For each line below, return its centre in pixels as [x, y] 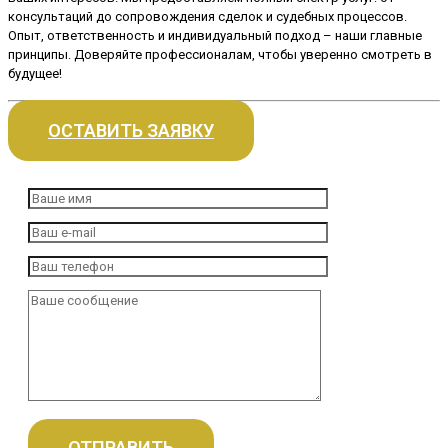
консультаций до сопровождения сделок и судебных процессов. [207, 16]
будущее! [35, 73]
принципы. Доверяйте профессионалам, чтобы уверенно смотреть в [220, 54]
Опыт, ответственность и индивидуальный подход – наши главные [215, 35]
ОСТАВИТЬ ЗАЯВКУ [131, 130]
